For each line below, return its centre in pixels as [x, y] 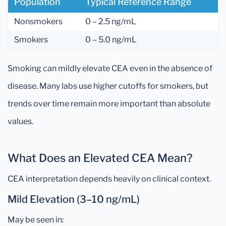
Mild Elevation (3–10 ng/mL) [74, 199]
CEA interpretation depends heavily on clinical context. [109, 179]
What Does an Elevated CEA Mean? [100, 158]
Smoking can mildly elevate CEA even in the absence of [110, 68]
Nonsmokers [38, 21]
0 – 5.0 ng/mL [111, 40]
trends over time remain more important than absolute [109, 104]
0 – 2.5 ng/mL [111, 21]
